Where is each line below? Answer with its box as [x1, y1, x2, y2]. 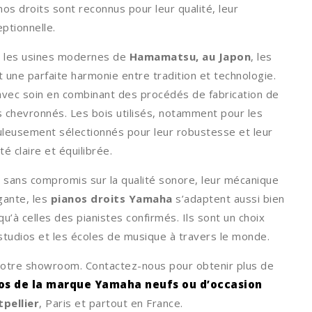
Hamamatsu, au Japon [129, 49, 251, 63]
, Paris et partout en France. [39, 295, 183, 310]
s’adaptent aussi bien [172, 191, 285, 205]
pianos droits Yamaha [50, 191, 173, 205]
